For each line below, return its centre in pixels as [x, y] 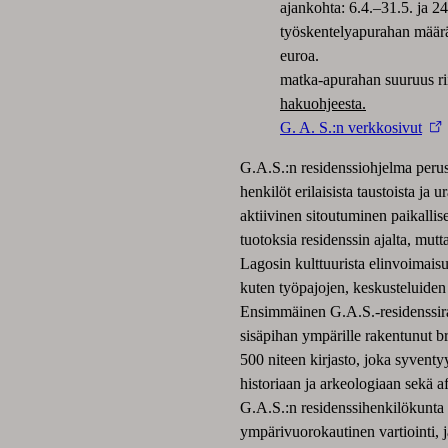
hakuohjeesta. [323, 103]
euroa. [299, 55]
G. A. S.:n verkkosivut [351, 127]
